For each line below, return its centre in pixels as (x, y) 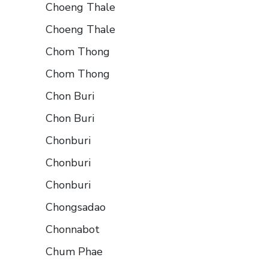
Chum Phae (74, 252)
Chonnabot (73, 230)
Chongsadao (76, 207)
